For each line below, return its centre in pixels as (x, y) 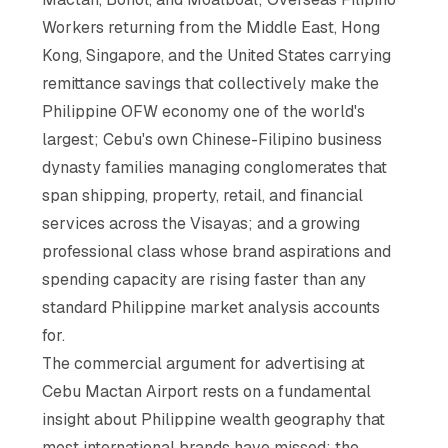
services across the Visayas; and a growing (201, 223)
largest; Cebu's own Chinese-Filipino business (212, 139)
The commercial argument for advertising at (204, 363)
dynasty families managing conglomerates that (215, 167)
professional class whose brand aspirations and (217, 251)
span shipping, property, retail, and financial (203, 195)
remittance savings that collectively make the (211, 83)
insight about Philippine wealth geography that (214, 419)
